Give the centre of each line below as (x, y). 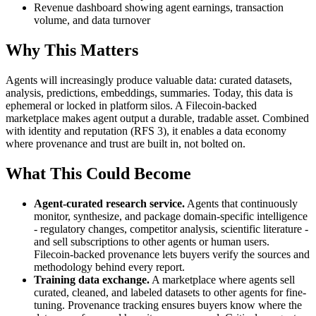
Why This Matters (72, 50)
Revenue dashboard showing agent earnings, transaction (159, 8)
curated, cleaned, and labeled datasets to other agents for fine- (170, 292)
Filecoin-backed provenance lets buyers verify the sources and (172, 254)
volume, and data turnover (92, 20)
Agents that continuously (241, 203)
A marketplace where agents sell (222, 279)
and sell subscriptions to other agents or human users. (152, 241)
